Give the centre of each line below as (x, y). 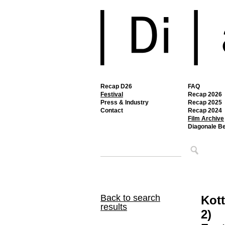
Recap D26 (116, 86)
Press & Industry (125, 102)
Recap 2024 (205, 110)
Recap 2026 (205, 94)
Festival (112, 94)
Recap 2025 (205, 102)
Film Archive (206, 119)
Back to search (130, 198)
